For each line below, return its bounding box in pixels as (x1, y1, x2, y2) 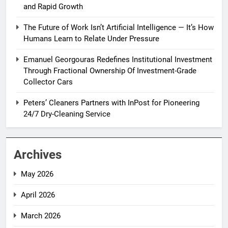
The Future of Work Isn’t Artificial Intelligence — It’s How (23, 23, 214, 33)
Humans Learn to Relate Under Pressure (23, 34, 159, 44)
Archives (14, 148, 62, 162)
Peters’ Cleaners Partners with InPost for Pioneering (23, 98, 199, 108)
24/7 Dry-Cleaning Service (23, 109, 110, 119)
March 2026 (21, 211, 61, 221)
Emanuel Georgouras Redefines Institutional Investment (23, 55, 212, 65)
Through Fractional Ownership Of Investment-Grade (23, 66, 196, 76)
